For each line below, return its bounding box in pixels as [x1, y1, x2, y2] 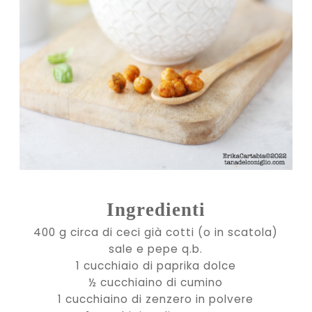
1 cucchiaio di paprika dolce [75, 258, 236, 273]
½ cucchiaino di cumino [88, 274, 224, 290]
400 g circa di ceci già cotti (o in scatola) [33, 224, 279, 240]
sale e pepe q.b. [109, 241, 203, 256]
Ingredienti [106, 198, 205, 220]
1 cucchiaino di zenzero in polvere [58, 291, 254, 306]
